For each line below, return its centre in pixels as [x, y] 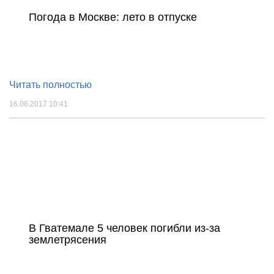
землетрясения [68, 239]
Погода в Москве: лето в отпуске [113, 17]
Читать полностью [50, 84]
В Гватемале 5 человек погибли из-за [124, 228]
